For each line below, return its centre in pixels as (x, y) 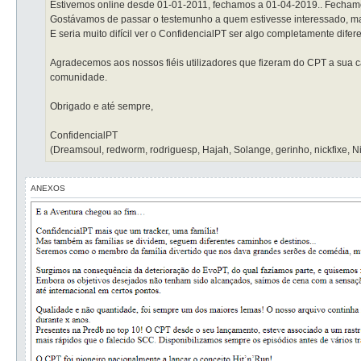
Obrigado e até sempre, (102, 107)
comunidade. (79, 78)
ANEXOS (48, 188)
